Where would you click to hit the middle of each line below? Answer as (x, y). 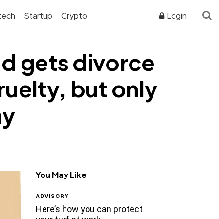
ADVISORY (53, 196)
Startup (38, 15)
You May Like (61, 175)
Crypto (74, 15)
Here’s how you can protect (89, 209)
